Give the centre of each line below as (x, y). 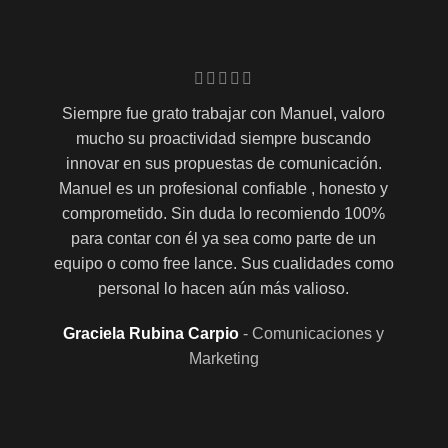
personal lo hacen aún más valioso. (224, 288)
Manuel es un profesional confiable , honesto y (224, 188)
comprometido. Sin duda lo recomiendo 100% (224, 213)
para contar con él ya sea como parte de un (224, 238)
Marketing (223, 358)
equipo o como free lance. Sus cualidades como (223, 263)
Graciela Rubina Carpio (153, 333)
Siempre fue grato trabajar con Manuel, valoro (224, 113)
